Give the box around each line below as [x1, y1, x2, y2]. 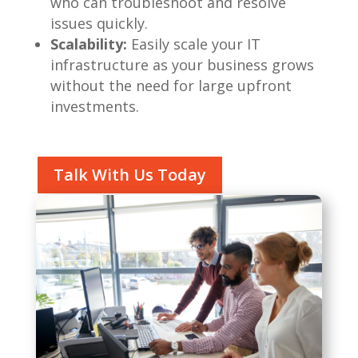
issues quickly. [50, 14, 148, 33]
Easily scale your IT [126, 34, 261, 54]
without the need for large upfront [50, 76, 292, 95]
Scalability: [50, 34, 127, 54]
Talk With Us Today [53, 164, 206, 185]
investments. [50, 97, 139, 116]
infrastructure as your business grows [50, 55, 314, 74]
